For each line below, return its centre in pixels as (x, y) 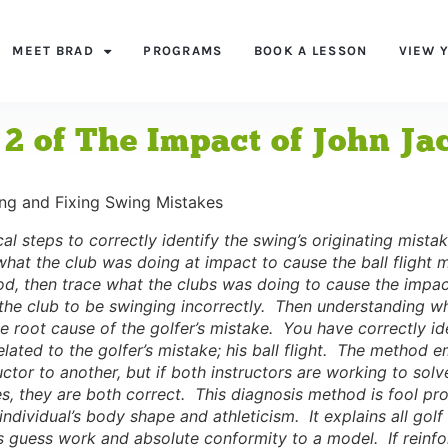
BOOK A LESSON (310, 50)
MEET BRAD (53, 50)
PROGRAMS (183, 50)
